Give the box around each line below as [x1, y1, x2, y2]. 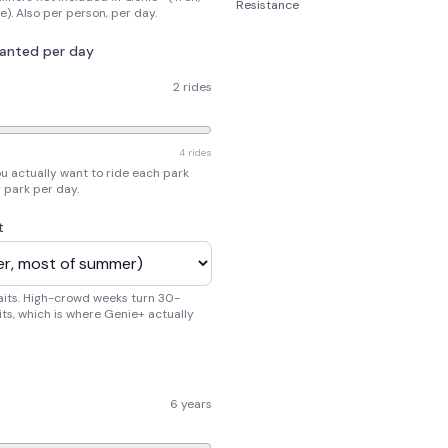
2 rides [173, 78, 212, 95]
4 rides [179, 146, 212, 159]
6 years [170, 395, 212, 412]
